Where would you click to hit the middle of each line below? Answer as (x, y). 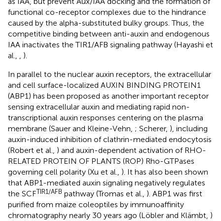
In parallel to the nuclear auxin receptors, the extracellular (110, 74)
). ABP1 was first (174, 193)
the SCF (22, 193)
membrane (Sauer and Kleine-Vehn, (71, 128)
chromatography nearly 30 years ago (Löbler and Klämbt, (109, 215)
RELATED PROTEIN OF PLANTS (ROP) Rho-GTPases (101, 161)
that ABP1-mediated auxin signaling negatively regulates (107, 183)
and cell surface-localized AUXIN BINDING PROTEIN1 (104, 85)
